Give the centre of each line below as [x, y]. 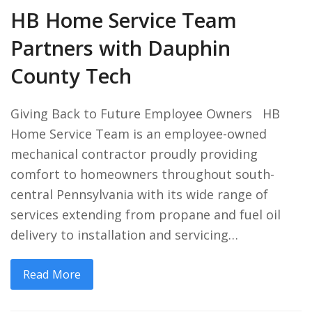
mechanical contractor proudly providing [134, 154]
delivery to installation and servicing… [124, 234]
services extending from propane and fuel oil [146, 214]
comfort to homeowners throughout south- [142, 174]
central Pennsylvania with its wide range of [139, 194]
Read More [52, 274]
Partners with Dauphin [120, 48]
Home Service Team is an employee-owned [139, 133]
